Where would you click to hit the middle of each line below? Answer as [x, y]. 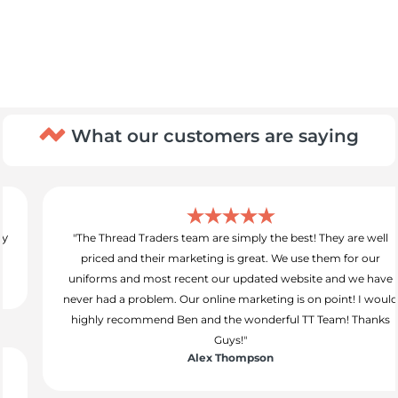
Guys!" [199, 340]
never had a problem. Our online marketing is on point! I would [199, 299]
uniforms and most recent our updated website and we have [199, 279]
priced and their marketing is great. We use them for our [199, 259]
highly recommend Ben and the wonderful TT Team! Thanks [199, 320]
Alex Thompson [199, 358]
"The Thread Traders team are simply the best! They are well [199, 238]
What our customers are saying [212, 136]
